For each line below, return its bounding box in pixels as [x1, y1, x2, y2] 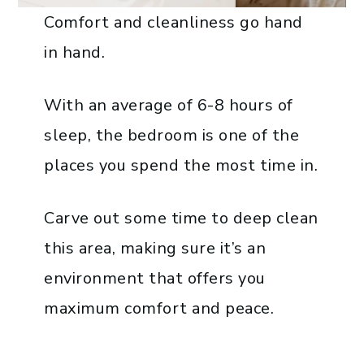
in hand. [44, 41, 106, 63]
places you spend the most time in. [44, 154, 318, 176]
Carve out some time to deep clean [44, 206, 318, 229]
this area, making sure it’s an [44, 236, 266, 259]
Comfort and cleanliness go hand [44, 11, 303, 33]
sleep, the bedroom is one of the [44, 123, 300, 146]
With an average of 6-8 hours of [44, 93, 293, 116]
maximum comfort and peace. [44, 297, 275, 319]
